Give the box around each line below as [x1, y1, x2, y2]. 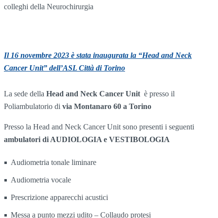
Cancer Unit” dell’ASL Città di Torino [4, 64, 125, 73]
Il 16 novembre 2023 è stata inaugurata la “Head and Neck [4, 51, 192, 60]
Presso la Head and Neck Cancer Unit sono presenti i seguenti [4, 122, 194, 131]
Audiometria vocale [11, 175, 71, 184]
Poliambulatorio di [4, 102, 62, 110]
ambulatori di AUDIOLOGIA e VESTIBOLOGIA [4, 135, 170, 144]
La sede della [4, 89, 44, 98]
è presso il [140, 89, 175, 98]
